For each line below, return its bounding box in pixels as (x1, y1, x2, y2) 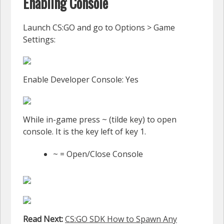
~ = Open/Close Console (53, 148, 143, 160)
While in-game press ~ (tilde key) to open (23, 114, 176, 125)
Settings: (23, 34, 55, 45)
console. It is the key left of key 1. (23, 126, 146, 137)
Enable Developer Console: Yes (23, 74, 138, 85)
